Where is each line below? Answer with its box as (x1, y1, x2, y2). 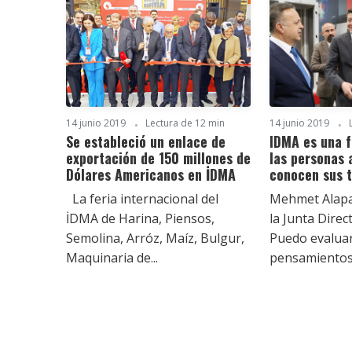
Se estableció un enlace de (66, 130, 225, 152)
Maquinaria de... (66, 248, 158, 266)
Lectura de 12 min (145, 115, 225, 130)
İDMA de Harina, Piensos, (66, 209, 214, 227)
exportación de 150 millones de (66, 147, 251, 168)
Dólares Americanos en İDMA (66, 163, 236, 185)
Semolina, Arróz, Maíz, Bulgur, (66, 229, 244, 247)
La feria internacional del (66, 189, 218, 207)
